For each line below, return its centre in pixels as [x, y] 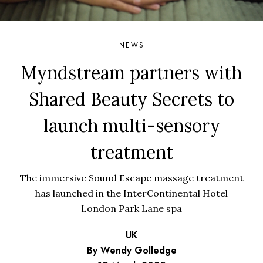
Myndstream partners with [131, 73]
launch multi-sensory [131, 125]
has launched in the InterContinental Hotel [131, 193]
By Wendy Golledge [131, 250]
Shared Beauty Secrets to [131, 99]
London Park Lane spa [131, 208]
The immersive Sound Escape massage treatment [131, 178]
